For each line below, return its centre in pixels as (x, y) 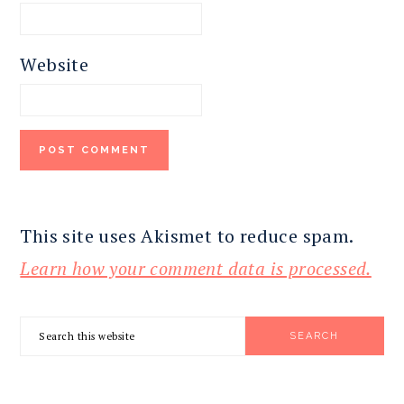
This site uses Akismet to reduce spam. (187, 236)
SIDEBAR (66, 347)
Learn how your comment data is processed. (196, 269)
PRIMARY (67, 314)
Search (48, 332)
